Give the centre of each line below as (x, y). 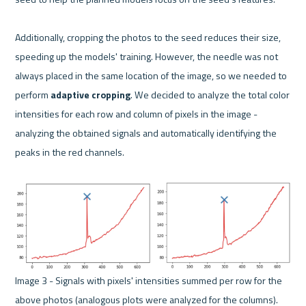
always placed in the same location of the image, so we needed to (151, 75)
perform (33, 94)
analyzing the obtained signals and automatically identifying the (146, 133)
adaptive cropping (91, 94)
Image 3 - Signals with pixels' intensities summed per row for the (149, 281)
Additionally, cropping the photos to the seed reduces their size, (148, 37)
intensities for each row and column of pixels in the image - (137, 113)
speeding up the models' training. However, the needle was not (147, 56)
